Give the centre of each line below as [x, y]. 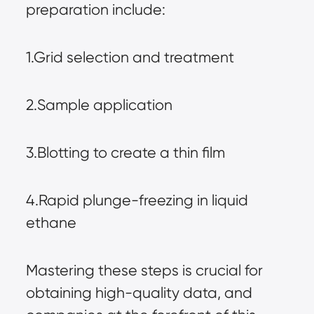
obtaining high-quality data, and [139, 293]
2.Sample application [99, 105]
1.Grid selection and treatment [130, 57]
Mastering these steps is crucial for [144, 270]
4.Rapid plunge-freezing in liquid [137, 200]
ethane [51, 223]
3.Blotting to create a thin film [125, 152]
